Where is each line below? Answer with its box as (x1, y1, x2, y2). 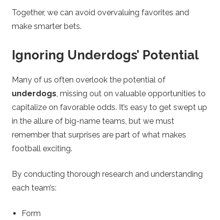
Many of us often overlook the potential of (12, 75, 165, 85)
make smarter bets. (12, 21, 82, 31)
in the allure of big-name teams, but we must (12, 116, 174, 126)
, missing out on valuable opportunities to (56, 89, 206, 99)
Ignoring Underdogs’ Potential (12, 47, 199, 62)
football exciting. (12, 144, 72, 154)
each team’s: (12, 183, 56, 193)
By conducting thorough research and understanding (12, 169, 203, 179)
